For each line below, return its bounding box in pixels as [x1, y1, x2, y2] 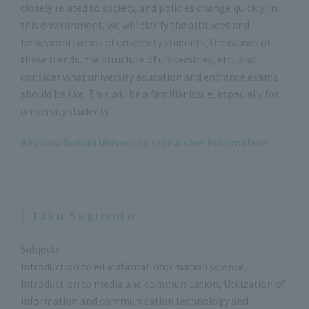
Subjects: [21, 241, 62, 256]
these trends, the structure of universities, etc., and [21, 52, 256, 66]
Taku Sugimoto [31, 206, 137, 223]
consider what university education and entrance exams [21, 69, 278, 83]
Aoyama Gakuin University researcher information [21, 134, 267, 149]
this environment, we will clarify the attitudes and [21, 17, 250, 32]
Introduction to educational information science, [21, 259, 247, 273]
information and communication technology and [21, 293, 248, 308]
